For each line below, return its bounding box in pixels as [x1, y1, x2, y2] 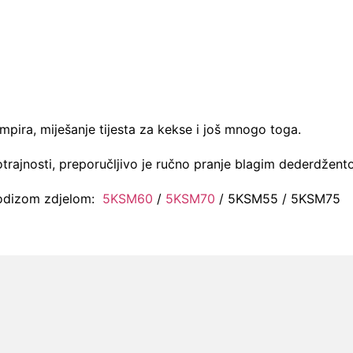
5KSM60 [102, 191, 153, 207]
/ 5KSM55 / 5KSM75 [215, 191, 340, 207]
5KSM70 [165, 191, 215, 207]
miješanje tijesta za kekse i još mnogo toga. [40, 121, 301, 138]
